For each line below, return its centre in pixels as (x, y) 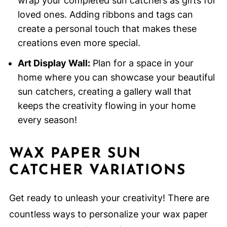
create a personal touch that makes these (107, 29)
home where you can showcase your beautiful (116, 78)
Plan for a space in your (142, 63)
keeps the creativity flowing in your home (106, 106)
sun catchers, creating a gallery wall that (104, 92)
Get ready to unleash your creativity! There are (109, 198)
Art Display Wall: (54, 63)
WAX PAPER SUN (75, 154)
